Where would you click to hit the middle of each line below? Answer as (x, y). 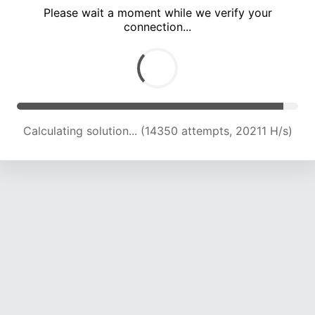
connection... (157, 27)
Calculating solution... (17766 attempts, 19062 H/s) (157, 131)
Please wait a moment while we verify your (157, 13)
